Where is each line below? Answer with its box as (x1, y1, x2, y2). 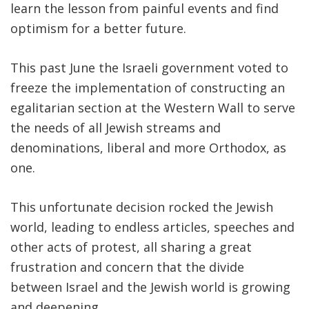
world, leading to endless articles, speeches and (10, 219, 295, 236)
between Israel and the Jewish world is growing (10, 279, 290, 296)
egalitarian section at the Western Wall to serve (10, 99, 295, 117)
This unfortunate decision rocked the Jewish (10, 199, 273, 216)
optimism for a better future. (10, 20, 186, 37)
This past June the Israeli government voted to (10, 59, 288, 77)
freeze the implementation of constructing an (10, 79, 285, 97)
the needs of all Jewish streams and (10, 119, 221, 137)
